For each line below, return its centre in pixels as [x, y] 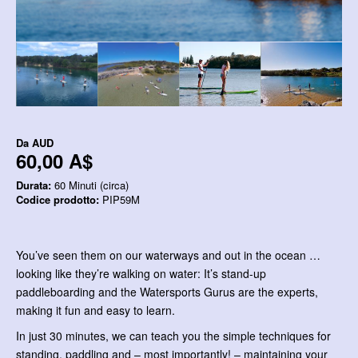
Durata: [34, 185]
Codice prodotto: [58, 200]
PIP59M [119, 200]
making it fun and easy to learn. [95, 310]
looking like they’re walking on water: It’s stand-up [141, 274]
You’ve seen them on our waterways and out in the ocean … [168, 255]
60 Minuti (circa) [90, 185]
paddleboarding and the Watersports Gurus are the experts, [167, 292]
